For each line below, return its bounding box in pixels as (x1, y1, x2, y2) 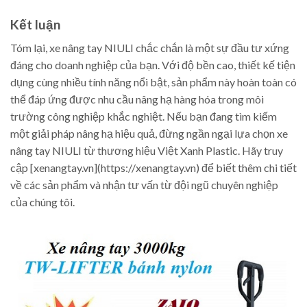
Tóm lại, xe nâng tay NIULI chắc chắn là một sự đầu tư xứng (10, 41, 289, 55)
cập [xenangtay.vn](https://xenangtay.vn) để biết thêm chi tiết (10, 161, 297, 175)
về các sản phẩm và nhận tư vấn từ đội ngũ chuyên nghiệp (10, 178, 278, 192)
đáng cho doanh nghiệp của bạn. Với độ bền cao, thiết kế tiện (10, 58, 295, 72)
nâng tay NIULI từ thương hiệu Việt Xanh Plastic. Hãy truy (10, 144, 283, 158)
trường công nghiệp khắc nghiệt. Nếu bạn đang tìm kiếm (10, 110, 277, 123)
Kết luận (10, 16, 61, 32)
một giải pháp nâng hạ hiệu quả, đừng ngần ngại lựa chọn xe (10, 127, 288, 140)
